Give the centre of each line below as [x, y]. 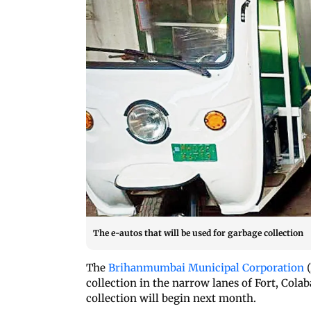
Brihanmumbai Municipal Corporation [206, 267]
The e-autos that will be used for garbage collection [198, 233]
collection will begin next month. [171, 298]
